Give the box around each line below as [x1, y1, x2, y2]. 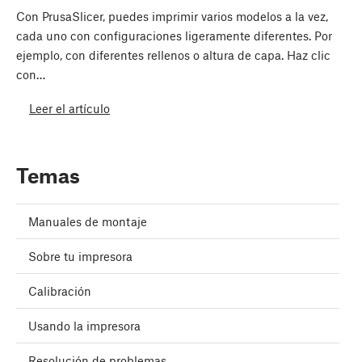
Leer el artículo [29, 100, 110, 116]
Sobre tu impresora [28, 249, 133, 264]
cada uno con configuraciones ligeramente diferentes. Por [16, 28, 332, 44]
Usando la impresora [28, 318, 141, 334]
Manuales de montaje [28, 214, 147, 229]
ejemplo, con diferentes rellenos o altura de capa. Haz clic [16, 48, 330, 63]
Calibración [28, 284, 91, 299]
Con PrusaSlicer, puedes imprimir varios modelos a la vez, [16, 9, 328, 24]
